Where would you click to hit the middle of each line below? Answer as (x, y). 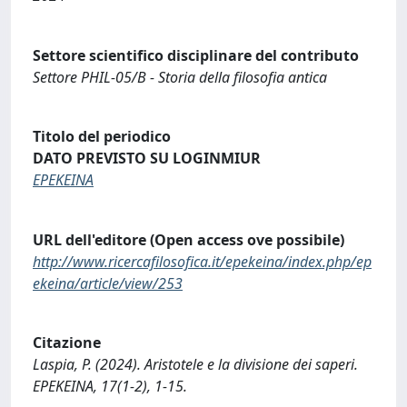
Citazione (67, 343)
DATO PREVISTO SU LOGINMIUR (147, 159)
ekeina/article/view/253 (108, 283)
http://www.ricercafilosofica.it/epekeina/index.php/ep (202, 261)
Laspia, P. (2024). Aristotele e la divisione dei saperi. (195, 365)
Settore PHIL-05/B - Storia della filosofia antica (180, 77)
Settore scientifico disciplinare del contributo (196, 55)
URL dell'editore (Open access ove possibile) (189, 239)
